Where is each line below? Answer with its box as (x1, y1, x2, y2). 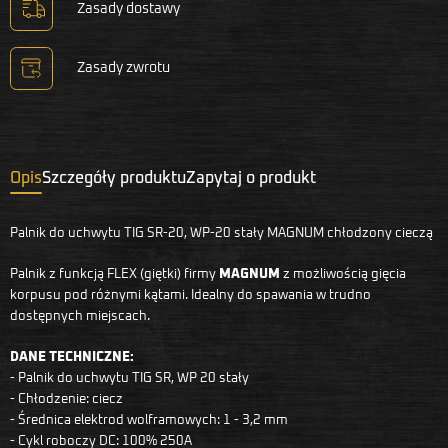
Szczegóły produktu (42, 169, 186, 186)
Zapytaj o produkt (186, 169, 316, 186)
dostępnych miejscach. (10, 308, 150, 323)
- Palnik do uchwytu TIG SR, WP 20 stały (10, 370, 249, 385)
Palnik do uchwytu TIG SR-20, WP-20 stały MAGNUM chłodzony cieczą (10, 225, 433, 240)
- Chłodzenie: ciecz (10, 391, 123, 406)
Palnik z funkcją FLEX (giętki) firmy (10, 266, 219, 281)
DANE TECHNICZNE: (10, 349, 134, 364)
